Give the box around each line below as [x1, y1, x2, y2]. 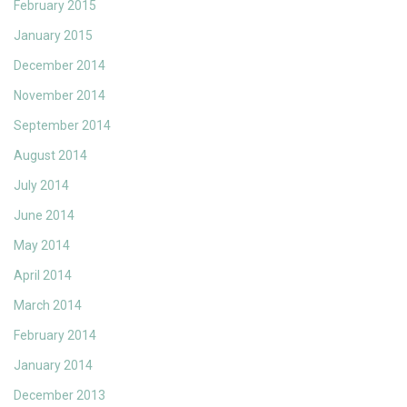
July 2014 [14, 178, 69, 194]
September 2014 [14, 118, 111, 134]
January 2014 [14, 358, 93, 373]
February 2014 [14, 328, 96, 343]
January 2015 [14, 28, 93, 44]
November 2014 [14, 88, 105, 104]
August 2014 [14, 148, 87, 164]
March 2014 [14, 298, 82, 313]
